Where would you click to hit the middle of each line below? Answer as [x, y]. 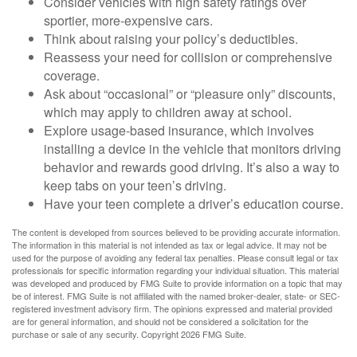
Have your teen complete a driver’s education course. [194, 204]
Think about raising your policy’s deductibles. [171, 39]
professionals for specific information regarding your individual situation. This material [175, 270]
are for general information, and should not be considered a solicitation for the [160, 321]
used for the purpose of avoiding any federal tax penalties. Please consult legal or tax [175, 257]
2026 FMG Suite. [214, 334]
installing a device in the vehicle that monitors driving [192, 149]
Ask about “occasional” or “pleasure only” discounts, [190, 94]
